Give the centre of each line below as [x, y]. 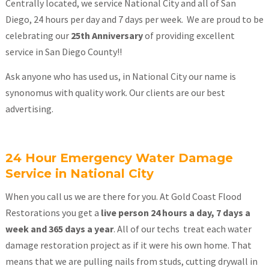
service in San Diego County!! [63, 52]
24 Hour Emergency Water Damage [119, 158]
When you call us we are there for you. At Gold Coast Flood [123, 196]
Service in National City [79, 174]
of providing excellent [189, 35]
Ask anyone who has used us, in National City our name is [120, 76]
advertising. [29, 109]
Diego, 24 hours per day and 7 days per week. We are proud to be [134, 19]
